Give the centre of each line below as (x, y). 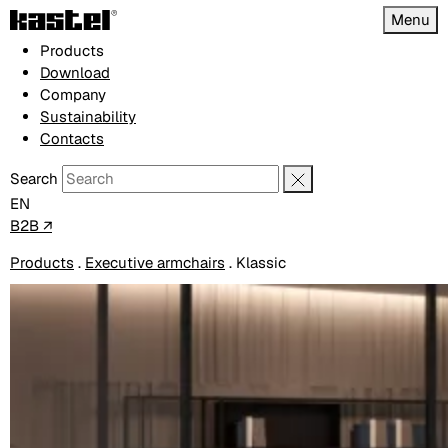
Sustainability (88, 116)
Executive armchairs (155, 262)
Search (34, 178)
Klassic (261, 262)
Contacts (72, 138)
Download (75, 72)
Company (73, 94)
